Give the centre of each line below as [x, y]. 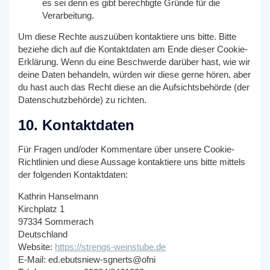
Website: [37, 247]
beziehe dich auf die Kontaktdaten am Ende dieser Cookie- [133, 50]
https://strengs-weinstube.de [111, 247]
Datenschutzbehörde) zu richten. [83, 100]
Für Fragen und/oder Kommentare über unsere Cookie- [127, 149]
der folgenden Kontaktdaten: [73, 174]
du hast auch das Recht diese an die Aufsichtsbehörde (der [134, 88]
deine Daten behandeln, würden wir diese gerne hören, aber [135, 75]
